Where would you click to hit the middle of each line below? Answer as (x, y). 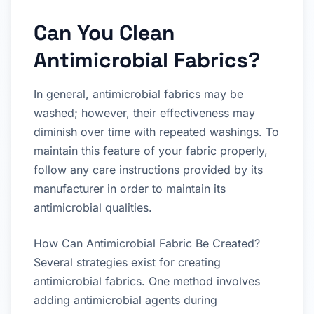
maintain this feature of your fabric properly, (151, 150)
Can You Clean (104, 32)
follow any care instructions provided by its (148, 169)
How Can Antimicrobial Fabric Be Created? (147, 243)
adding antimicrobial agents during (125, 300)
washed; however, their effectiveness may (144, 112)
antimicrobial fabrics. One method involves (147, 281)
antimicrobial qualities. (93, 207)
